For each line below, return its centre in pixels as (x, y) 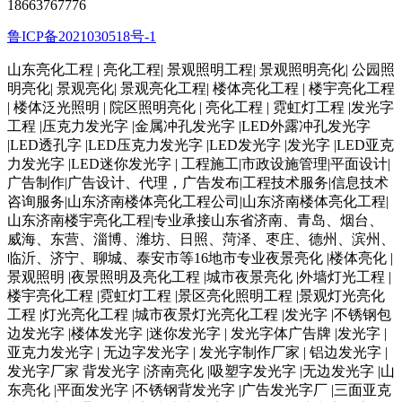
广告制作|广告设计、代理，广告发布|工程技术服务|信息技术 (198, 182)
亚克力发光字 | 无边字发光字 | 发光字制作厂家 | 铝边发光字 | (197, 352)
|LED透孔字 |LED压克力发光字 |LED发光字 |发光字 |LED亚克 (201, 144)
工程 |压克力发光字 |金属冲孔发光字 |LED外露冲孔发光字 (189, 126)
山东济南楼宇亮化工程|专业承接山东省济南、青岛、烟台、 (195, 220)
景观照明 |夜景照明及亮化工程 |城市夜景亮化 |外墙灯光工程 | (199, 276)
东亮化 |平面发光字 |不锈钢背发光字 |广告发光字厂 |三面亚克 (199, 389)
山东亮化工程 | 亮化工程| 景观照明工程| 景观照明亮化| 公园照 (201, 69)
